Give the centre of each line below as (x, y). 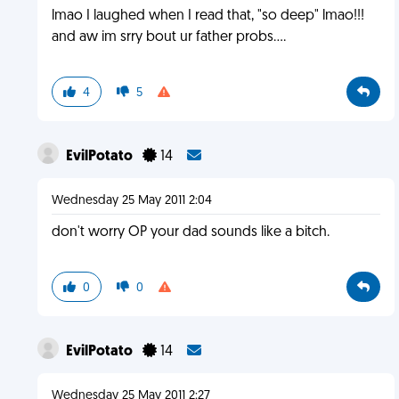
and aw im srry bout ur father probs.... (168, 37)
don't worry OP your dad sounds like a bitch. (190, 232)
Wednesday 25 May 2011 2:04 (131, 201)
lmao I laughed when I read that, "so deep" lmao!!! (208, 16)
